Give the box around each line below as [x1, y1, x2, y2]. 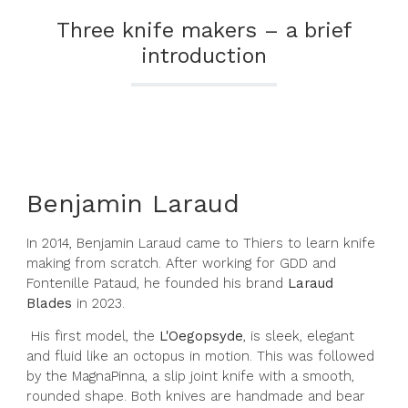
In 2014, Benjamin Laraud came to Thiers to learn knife [26, 234, 375, 251]
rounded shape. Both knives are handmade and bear [26, 388, 365, 405]
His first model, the [26, 328, 159, 345]
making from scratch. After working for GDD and [26, 254, 336, 271]
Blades [26, 294, 72, 311]
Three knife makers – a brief [56, 16, 352, 43]
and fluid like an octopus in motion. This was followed [26, 348, 374, 365]
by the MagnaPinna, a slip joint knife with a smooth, [26, 368, 354, 385]
